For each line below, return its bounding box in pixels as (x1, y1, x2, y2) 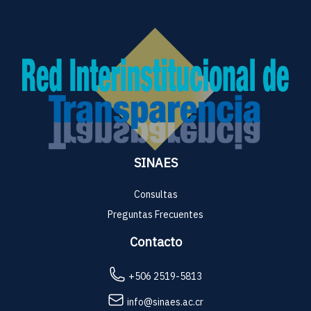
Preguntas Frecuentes (108, 208, 203, 221)
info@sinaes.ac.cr (127, 295, 203, 308)
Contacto (129, 234, 182, 251)
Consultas (133, 188, 178, 201)
